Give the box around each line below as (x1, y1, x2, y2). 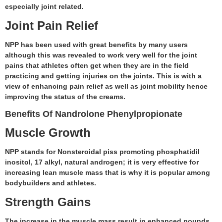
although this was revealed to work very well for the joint (5, 51, 197, 59)
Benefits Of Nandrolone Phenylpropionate (5, 109, 185, 119)
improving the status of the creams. (5, 92, 127, 101)
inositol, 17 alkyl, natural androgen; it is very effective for (5, 158, 199, 166)
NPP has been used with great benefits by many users (5, 40, 188, 49)
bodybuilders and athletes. (5, 178, 98, 187)
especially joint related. (5, 2, 86, 10)
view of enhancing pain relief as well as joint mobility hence (5, 82, 208, 90)
